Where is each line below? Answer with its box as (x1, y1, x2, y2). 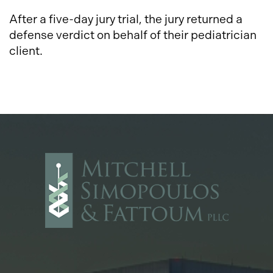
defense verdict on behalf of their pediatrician (9, 28, 257, 43)
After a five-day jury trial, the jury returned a (9, 12, 243, 27)
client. (9, 44, 43, 58)
